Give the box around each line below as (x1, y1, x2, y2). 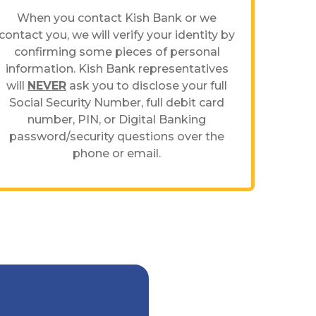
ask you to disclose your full (66, 79, 228, 93)
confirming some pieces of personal (13, 45, 220, 59)
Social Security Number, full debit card (9, 96, 225, 110)
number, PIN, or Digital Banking (28, 113, 207, 127)
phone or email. (73, 147, 162, 161)
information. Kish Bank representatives (5, 62, 229, 76)
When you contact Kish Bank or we (17, 11, 217, 25)
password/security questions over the (9, 130, 225, 144)
